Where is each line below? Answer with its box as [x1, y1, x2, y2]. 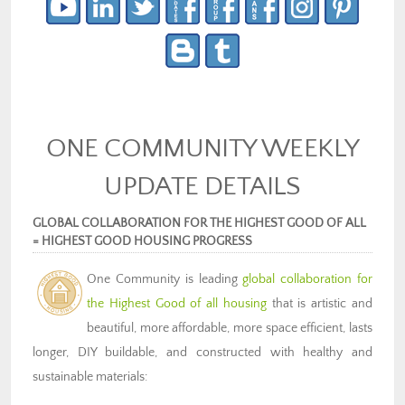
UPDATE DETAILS [104, 170, 301, 202]
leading [198, 271, 238, 287]
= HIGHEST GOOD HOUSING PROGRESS [33, 233, 252, 249]
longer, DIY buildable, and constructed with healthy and [33, 344, 372, 360]
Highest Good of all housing [108, 296, 267, 311]
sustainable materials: [33, 369, 147, 384]
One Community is [87, 271, 199, 287]
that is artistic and [266, 296, 373, 311]
